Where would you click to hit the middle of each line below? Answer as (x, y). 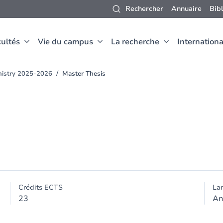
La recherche (135, 42)
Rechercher (144, 9)
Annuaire (186, 9)
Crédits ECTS (41, 187)
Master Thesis (84, 74)
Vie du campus (65, 42)
